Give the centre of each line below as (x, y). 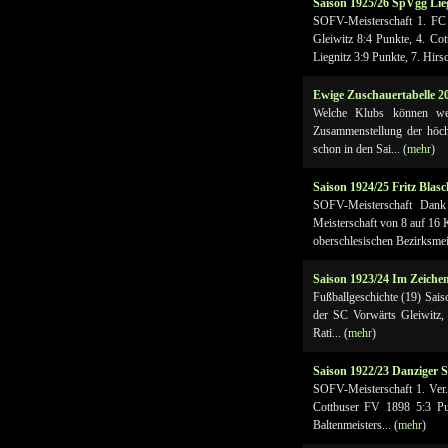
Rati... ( (330, 333)
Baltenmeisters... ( (355, 425)
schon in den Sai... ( (359, 149)
